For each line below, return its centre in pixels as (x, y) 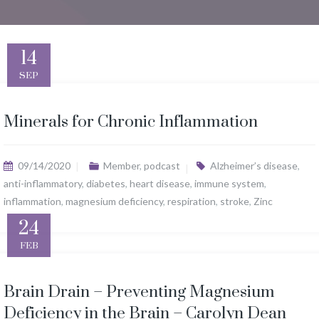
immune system (229, 183)
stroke (235, 201)
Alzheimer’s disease (253, 166)
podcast (162, 166)
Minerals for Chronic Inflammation (131, 122)
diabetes (106, 183)
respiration (192, 201)
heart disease (160, 183)
